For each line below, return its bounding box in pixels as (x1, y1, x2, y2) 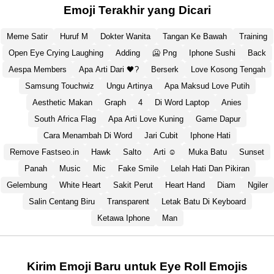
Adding (115, 48, 140, 58)
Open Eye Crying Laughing (8, 48, 103, 58)
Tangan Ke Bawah (163, 32, 227, 42)
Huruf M (60, 32, 88, 42)
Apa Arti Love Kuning (108, 114, 183, 124)
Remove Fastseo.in (10, 147, 79, 157)
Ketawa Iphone (97, 213, 150, 223)
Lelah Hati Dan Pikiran (171, 164, 250, 174)
